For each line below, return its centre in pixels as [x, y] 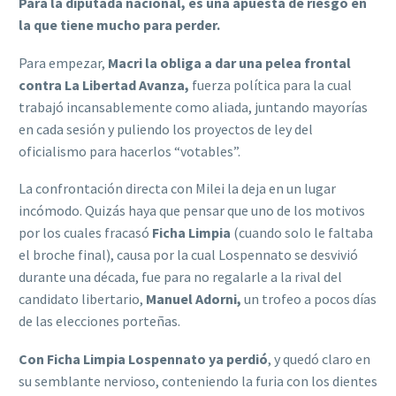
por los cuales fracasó [84, 233]
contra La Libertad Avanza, [104, 84]
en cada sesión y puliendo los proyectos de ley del [166, 129]
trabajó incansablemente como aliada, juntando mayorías [193, 107]
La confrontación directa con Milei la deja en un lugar [177, 189]
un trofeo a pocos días [310, 299]
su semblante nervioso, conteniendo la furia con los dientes [198, 381]
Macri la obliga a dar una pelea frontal [229, 62]
